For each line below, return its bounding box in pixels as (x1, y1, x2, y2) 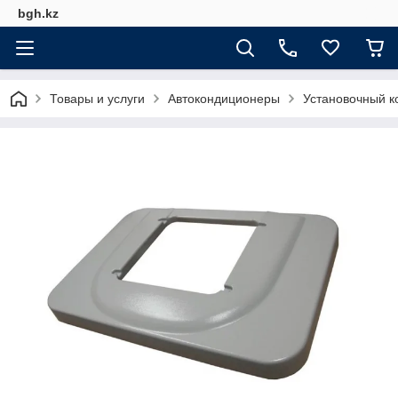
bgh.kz (18, 6, 59, 20)
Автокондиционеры (168, 92, 280, 106)
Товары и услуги (50, 92, 145, 106)
